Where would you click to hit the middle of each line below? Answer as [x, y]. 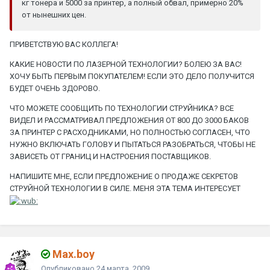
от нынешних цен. [54, 15]
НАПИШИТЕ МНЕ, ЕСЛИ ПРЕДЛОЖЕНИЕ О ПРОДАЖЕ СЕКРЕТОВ [124, 176]
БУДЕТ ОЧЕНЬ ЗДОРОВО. [55, 88]
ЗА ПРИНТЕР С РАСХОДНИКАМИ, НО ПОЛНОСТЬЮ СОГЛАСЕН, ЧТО [130, 132]
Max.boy [72, 254]
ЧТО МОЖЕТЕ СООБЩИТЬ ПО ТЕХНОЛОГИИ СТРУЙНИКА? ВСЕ [122, 108]
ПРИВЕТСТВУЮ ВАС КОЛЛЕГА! [64, 44]
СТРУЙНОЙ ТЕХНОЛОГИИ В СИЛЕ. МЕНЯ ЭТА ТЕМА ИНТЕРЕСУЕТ [125, 188]
